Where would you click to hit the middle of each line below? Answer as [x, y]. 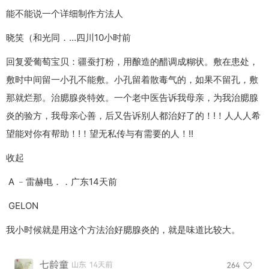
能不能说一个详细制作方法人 [65, 14]
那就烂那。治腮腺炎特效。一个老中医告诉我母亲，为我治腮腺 [132, 98]
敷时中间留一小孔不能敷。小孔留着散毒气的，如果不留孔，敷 [132, 80]
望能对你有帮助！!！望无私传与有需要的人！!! [100, 134]
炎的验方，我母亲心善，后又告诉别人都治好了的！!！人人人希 [133, 116]
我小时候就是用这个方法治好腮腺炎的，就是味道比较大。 [123, 230]
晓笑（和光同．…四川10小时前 [68, 38]
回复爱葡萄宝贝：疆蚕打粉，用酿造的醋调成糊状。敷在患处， [132, 62]
